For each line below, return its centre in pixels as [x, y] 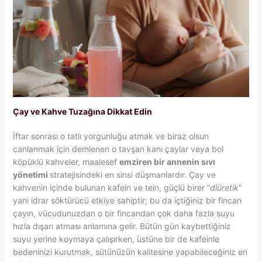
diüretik [224, 188]
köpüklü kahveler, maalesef [66, 162]
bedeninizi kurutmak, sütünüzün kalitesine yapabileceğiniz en [130, 252]
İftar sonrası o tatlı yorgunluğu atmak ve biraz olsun [111, 136]
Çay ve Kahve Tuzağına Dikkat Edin [82, 112]
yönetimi [31, 175]
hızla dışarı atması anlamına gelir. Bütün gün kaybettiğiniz [122, 226]
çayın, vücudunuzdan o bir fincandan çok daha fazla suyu [123, 213]
